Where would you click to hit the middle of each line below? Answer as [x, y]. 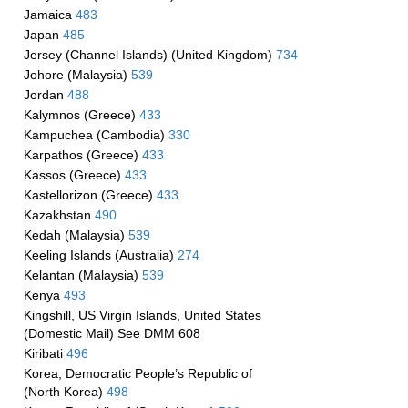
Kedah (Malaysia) [76, 235]
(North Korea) [65, 392]
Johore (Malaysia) [77, 75]
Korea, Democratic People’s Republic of [138, 373]
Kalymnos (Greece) [81, 115]
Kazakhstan [59, 215]
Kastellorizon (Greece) [90, 195]
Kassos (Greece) [74, 175]
